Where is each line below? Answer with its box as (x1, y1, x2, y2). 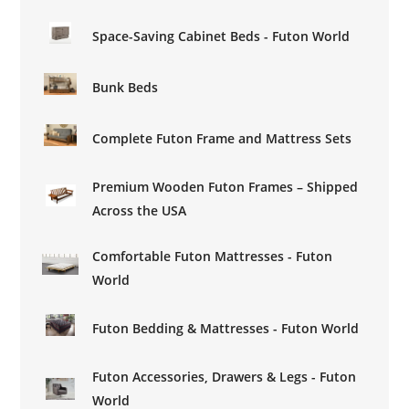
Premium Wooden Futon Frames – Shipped (92, 177, 359, 195)
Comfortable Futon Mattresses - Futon (92, 246, 333, 265)
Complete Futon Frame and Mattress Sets (92, 129, 352, 147)
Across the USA (92, 201, 187, 219)
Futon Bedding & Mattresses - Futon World (92, 319, 360, 337)
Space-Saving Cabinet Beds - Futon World (92, 26, 351, 45)
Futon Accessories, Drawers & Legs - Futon (92, 367, 357, 385)
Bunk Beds (92, 78, 159, 96)
